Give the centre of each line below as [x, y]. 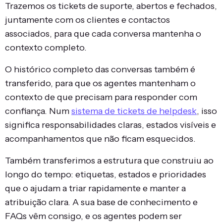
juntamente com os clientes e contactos [87, 20]
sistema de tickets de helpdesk [134, 111]
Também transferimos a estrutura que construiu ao [109, 161]
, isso [207, 111]
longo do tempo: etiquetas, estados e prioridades [106, 175]
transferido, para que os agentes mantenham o [100, 83]
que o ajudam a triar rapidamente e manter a [95, 189]
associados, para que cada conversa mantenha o [103, 34]
